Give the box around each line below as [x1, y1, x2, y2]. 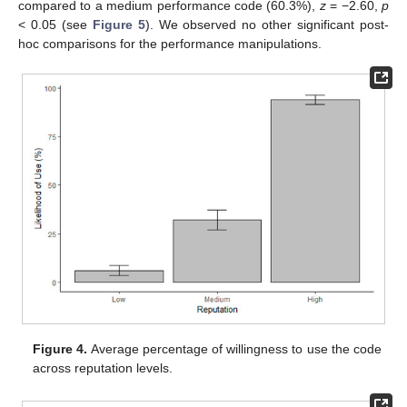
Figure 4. [33, 342, 88, 357]
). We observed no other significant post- [144, 16, 390, 32]
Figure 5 [92, 16, 145, 32]
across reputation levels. [33, 361, 174, 376]
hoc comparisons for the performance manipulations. [18, 35, 322, 51]
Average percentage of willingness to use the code [87, 342, 382, 357]
